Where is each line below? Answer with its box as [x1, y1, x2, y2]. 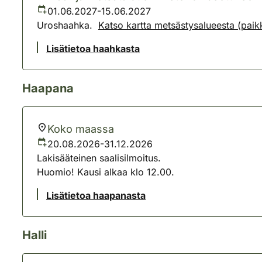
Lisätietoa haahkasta [46, 43, 140, 54]
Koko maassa [47, 123, 114, 135]
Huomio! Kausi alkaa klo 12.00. [37, 166, 174, 178]
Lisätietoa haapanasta [46, 189, 146, 201]
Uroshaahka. [37, 19, 98, 31]
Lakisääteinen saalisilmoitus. [37, 152, 161, 164]
